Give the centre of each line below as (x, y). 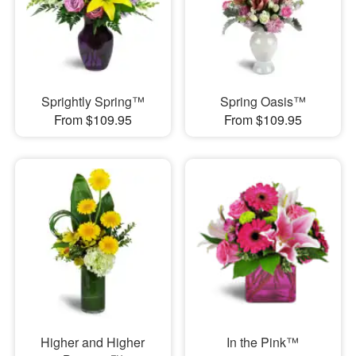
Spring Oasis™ (263, 102)
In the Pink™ (263, 342)
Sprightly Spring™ (93, 102)
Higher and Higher (93, 342)
